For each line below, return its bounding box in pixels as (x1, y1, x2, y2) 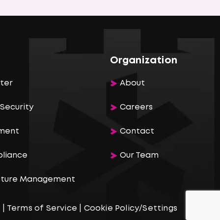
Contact (119, 128, 154, 135)
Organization (110, 56, 177, 65)
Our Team (119, 152, 159, 159)
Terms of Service (6, 205, 77, 212)
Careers (119, 104, 153, 111)
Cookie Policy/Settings (83, 205, 177, 212)
